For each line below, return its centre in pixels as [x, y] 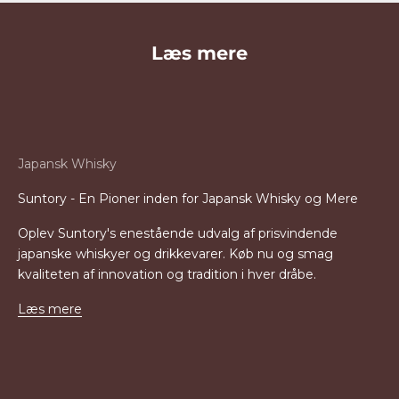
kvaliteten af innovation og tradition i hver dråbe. [167, 274]
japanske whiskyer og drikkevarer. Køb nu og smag [175, 254]
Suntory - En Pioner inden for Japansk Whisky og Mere [188, 199]
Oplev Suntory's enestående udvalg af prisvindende [178, 233]
